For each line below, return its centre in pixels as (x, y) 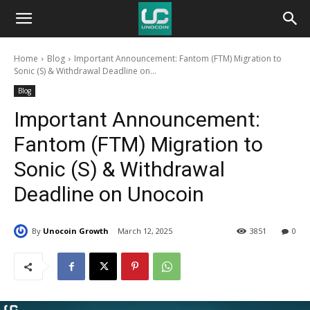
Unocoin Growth (76, 230)
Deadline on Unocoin (109, 194)
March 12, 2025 (145, 231)
